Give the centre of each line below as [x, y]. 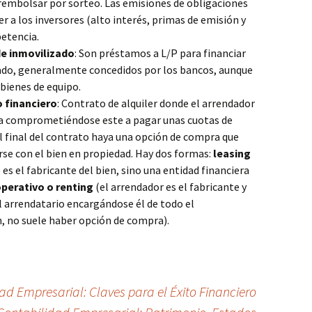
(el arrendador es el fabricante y [170, 187]
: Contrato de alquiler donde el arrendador [156, 103]
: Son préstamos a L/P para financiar [160, 53]
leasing [232, 153]
